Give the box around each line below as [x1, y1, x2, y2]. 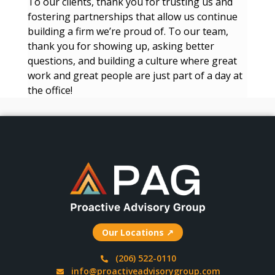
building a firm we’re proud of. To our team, [27, 25, 228, 38]
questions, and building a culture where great [27, 54, 237, 68]
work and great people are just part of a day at [27, 69, 242, 82]
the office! [27, 83, 72, 97]
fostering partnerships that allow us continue [27, 10, 238, 23]
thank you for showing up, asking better [27, 39, 214, 53]
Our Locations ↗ [101, 226, 174, 238]
